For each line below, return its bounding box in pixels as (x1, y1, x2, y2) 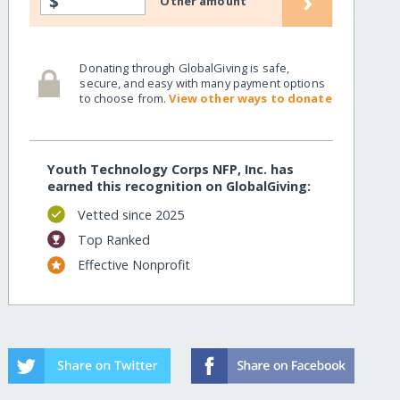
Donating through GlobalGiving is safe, (79, 59, 290, 76)
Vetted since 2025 (77, 205, 184, 223)
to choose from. (79, 89, 170, 106)
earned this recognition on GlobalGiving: (47, 178, 312, 196)
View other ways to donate (169, 89, 332, 106)
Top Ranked (77, 230, 150, 248)
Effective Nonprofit (77, 256, 190, 274)
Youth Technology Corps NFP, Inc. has (47, 161, 295, 179)
